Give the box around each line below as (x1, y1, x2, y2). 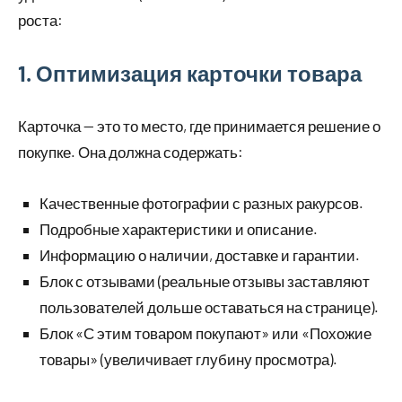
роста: (18, 11, 63, 30)
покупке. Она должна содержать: (18, 143, 243, 162)
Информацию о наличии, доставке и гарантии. (39, 246, 360, 265)
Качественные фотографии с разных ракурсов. (39, 194, 363, 213)
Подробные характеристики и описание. (39, 220, 318, 239)
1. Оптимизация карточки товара (18, 60, 362, 87)
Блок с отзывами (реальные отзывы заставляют (39, 272, 370, 291)
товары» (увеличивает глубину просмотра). (39, 350, 337, 369)
